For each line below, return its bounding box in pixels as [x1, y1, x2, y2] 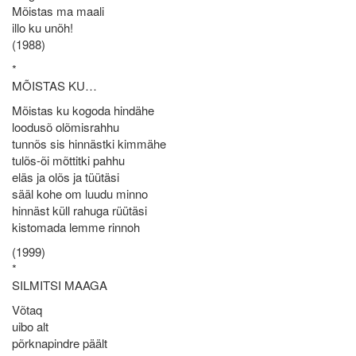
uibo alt [12, 318, 48, 335]
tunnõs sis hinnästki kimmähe [12, 135, 166, 152]
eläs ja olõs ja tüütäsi [12, 168, 119, 185]
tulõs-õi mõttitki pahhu [12, 152, 125, 168]
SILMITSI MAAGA [12, 277, 107, 293]
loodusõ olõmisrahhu [12, 118, 119, 135]
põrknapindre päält [12, 335, 107, 351]
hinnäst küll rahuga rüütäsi [12, 202, 147, 219]
